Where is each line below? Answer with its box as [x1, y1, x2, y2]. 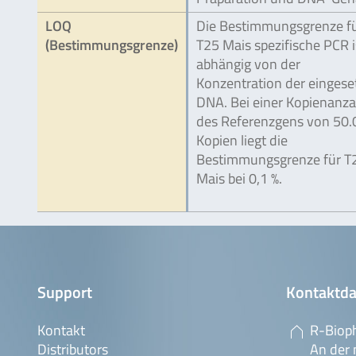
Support [37, 280, 92, 304]
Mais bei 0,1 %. [196, 168, 282, 189]
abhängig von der [196, 53, 300, 75]
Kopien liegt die [196, 130, 288, 151]
